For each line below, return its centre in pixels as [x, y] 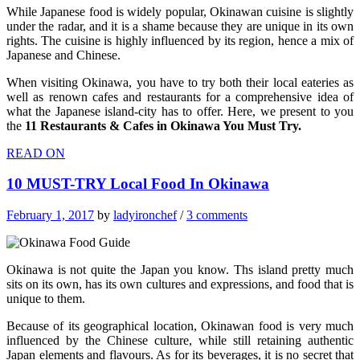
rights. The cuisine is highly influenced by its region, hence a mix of [180, 40]
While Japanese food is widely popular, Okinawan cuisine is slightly [180, 11]
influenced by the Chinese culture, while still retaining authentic [180, 340]
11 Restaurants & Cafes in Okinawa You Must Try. [163, 125]
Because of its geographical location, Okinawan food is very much [180, 325]
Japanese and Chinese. [63, 55]
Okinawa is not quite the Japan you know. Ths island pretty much [180, 269]
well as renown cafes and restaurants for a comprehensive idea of [180, 96]
